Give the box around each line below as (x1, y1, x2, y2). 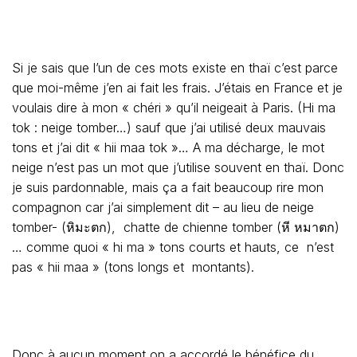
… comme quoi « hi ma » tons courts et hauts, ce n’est (12, 239, 334, 255)
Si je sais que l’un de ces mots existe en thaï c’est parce (12, 60, 338, 76)
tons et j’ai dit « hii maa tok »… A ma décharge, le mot (12, 139, 324, 155)
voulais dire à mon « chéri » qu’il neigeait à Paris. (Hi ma (12, 100, 335, 116)
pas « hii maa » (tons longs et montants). (12, 259, 254, 275)
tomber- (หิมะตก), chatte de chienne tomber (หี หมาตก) (12, 219, 339, 235)
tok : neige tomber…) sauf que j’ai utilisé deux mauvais (12, 120, 326, 135)
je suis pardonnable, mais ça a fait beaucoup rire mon (12, 179, 324, 195)
